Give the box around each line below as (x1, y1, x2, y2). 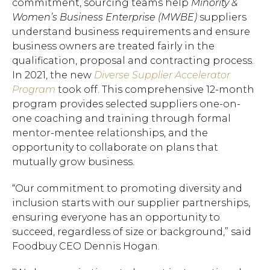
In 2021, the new (12, 69, 94, 81)
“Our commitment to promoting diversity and (12, 183, 242, 194)
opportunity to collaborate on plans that (12, 142, 218, 153)
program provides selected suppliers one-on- (12, 98, 240, 110)
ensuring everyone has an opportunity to (12, 212, 220, 223)
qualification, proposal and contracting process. (12, 55, 254, 66)
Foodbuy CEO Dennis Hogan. (12, 240, 160, 252)
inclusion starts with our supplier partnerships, (12, 197, 250, 209)
